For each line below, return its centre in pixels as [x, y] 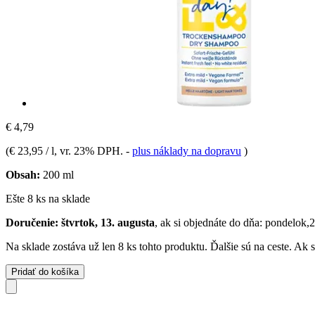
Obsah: [23, 174]
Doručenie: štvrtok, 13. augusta [80, 222]
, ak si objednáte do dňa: [210, 222]
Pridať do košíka [45, 271]
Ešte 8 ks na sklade [48, 198]
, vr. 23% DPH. [90, 150]
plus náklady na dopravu [187, 150]
